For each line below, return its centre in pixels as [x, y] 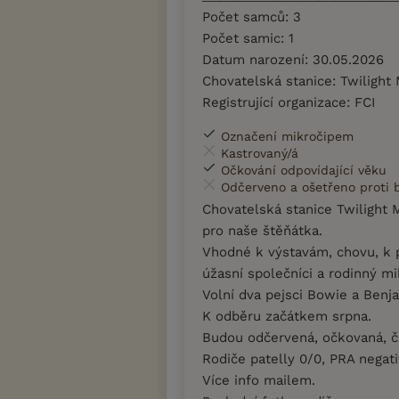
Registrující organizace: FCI [289, 102]
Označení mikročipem [287, 136]
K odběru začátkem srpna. [287, 316]
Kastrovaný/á [260, 153]
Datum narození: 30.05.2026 [293, 59]
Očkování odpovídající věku [304, 170]
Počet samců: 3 [252, 16]
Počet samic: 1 [248, 38]
